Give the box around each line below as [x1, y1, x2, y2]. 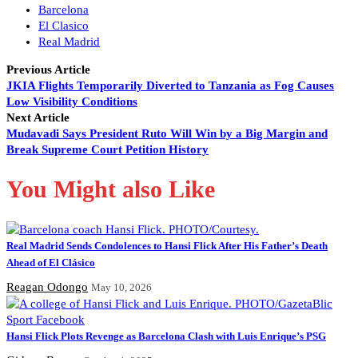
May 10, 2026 [91, 281, 152, 294]
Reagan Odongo [6, 280, 88, 294]
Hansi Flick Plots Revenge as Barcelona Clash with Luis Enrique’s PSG [6, 331, 326, 343]
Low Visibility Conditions [6, 95, 137, 109]
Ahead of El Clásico [6, 257, 95, 269]
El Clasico [38, 19, 89, 33]
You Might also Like [6, 176, 215, 203]
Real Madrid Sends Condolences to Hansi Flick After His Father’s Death [6, 241, 328, 253]
